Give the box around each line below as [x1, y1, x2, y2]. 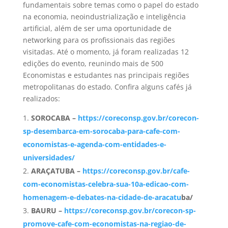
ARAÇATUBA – [31, 165, 82, 176]
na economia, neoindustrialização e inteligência [22, 11, 186, 21]
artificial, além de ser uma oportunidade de [22, 23, 172, 33]
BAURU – [31, 205, 64, 215]
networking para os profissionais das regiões [22, 35, 175, 45]
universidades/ [22, 152, 75, 162]
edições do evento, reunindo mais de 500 [22, 58, 163, 68]
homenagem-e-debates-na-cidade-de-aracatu [22, 192, 181, 202]
